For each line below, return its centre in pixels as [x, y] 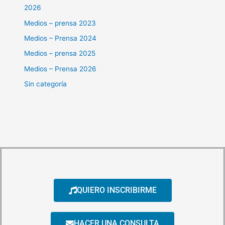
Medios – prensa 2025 [60, 53]
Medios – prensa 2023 [60, 23]
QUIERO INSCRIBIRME [117, 190]
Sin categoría [46, 84]
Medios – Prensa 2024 [61, 38]
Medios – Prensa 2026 [61, 69]
